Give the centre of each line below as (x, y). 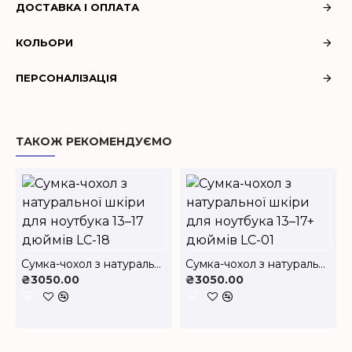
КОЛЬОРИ (44, 42)
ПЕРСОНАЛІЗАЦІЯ (66, 78)
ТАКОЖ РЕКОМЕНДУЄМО (94, 141)
